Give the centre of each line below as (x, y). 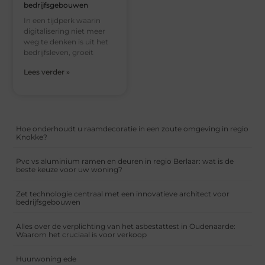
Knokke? (32, 137)
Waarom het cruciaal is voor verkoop (82, 234)
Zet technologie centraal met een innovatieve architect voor (123, 193)
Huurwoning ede (46, 258)
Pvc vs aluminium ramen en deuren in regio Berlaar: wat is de (125, 161)
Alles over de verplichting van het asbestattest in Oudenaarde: (126, 226)
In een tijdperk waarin (62, 20)
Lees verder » (47, 72)
